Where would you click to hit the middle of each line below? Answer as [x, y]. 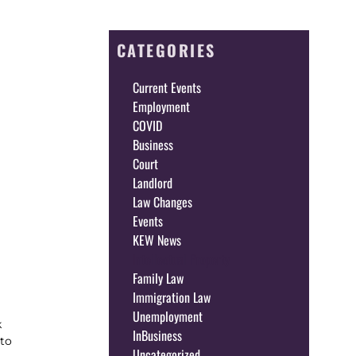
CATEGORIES [166, 50]
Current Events [166, 87]
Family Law [158, 278]
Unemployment [167, 316]
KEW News [157, 240]
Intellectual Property [181, 259]
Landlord [152, 182]
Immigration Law [171, 297]
